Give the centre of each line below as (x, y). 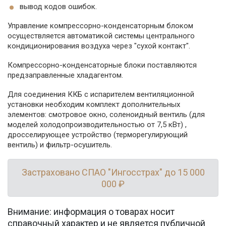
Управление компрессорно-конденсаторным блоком (100, 26)
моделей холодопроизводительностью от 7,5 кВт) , (97, 125)
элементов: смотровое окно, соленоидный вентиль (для (106, 115)
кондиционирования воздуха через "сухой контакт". (99, 46)
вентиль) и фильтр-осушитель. (60, 145)
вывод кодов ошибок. (58, 7)
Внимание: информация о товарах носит (91, 212)
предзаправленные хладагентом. (65, 75)
